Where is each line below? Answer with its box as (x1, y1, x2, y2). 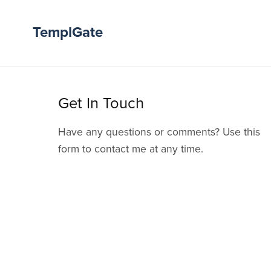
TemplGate (32, 24, 103, 42)
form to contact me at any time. (57, 142, 203, 155)
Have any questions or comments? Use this (57, 125, 260, 139)
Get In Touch (57, 94, 144, 113)
